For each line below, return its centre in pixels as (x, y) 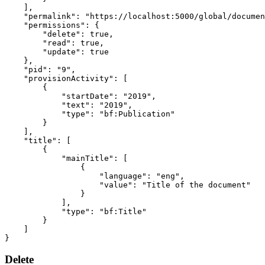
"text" (76, 105)
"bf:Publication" (137, 114)
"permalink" (50, 16)
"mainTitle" (88, 158)
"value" (116, 185)
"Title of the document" (196, 185)
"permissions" (54, 25)
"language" (123, 176)
